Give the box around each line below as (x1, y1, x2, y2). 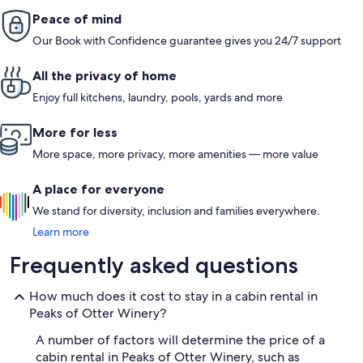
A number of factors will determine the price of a (36, 331, 325, 349)
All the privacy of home (32, 67, 177, 84)
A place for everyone (32, 181, 164, 198)
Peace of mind (32, 11, 122, 28)
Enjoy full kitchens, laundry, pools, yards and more (32, 90, 283, 105)
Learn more (32, 224, 89, 240)
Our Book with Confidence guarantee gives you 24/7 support (32, 33, 341, 49)
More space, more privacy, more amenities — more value (32, 147, 318, 162)
